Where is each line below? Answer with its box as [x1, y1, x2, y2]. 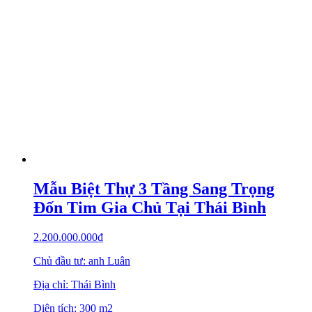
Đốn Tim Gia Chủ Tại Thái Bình [33, 198, 266, 217]
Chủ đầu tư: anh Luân [33, 254, 130, 267]
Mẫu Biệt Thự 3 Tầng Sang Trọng [33, 179, 274, 198]
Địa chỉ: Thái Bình [33, 278, 116, 290]
